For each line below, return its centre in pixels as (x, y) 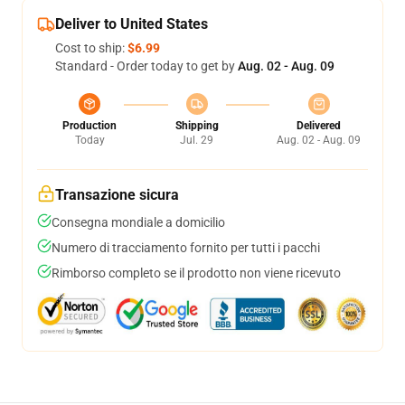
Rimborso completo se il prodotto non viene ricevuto (196, 273)
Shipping (197, 126)
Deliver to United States (132, 24)
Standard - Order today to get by (146, 66)
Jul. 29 (197, 140)
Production (89, 126)
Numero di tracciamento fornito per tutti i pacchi (186, 248)
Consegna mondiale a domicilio (138, 222)
